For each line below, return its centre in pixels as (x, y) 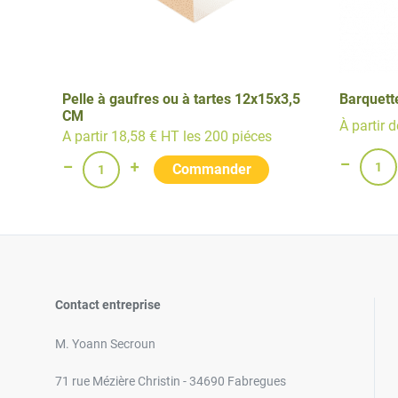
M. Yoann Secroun (105, 344)
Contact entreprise (108, 305)
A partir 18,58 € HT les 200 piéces (167, 137)
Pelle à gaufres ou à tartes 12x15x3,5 (181, 99)
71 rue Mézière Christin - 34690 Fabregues (171, 381)
